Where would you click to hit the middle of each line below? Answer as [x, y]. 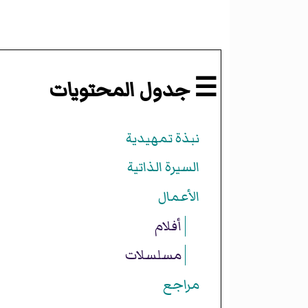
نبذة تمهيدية [162, 138]
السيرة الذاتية [163, 167]
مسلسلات [153, 255]
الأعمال [178, 196]
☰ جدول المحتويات [133, 90]
